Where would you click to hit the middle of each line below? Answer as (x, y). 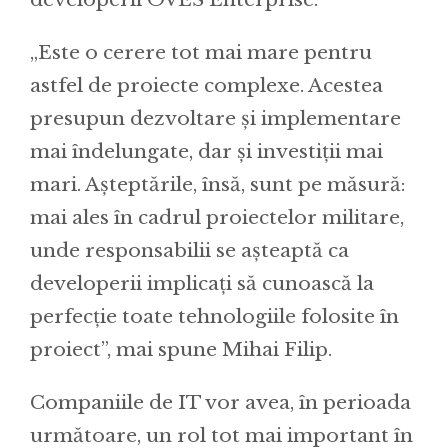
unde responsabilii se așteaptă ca (189, 250)
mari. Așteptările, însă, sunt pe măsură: (218, 184)
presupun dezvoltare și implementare (215, 118)
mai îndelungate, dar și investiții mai (206, 151)
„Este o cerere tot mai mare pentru (201, 52)
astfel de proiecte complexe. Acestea (206, 85)
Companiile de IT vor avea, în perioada (220, 402)
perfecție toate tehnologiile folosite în (214, 316)
